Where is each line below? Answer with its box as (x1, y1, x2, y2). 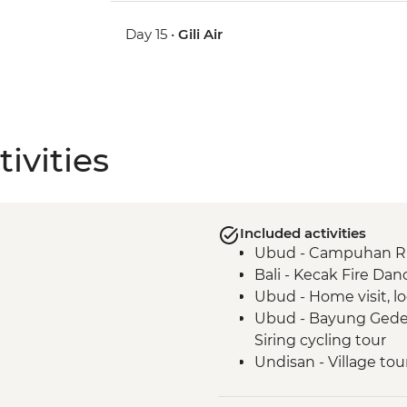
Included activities (239, 224, 366, 243)
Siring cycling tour (253, 332, 386, 350)
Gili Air (178, 25, 223, 44)
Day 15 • (125, 25, 179, 44)
